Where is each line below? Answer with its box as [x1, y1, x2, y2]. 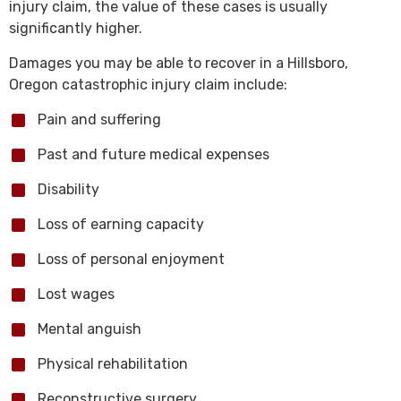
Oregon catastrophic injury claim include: [9, 76, 287, 93]
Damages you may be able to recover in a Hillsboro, [9, 55, 348, 72]
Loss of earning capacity [38, 216, 204, 233]
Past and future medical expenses [38, 146, 269, 163]
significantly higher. [9, 20, 142, 37]
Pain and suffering [38, 111, 161, 128]
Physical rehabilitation [38, 355, 188, 372]
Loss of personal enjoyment [38, 251, 225, 268]
